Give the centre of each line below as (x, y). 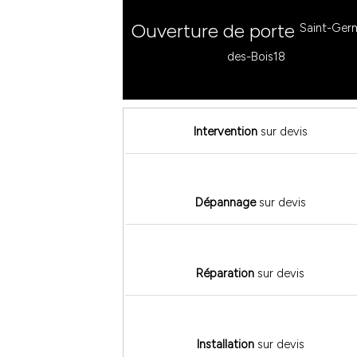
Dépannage (225, 203)
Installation (225, 345)
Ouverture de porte (215, 31)
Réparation (226, 274)
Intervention (225, 132)
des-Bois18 (256, 56)
